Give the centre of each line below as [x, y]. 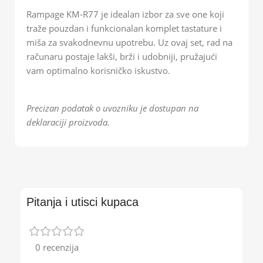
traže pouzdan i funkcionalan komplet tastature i [124, 28]
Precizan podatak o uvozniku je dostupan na [112, 108]
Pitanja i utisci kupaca [82, 202]
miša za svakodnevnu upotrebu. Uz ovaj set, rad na [129, 42]
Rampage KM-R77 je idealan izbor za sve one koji [125, 14]
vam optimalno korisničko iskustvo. [98, 70]
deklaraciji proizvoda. [68, 122]
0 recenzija [57, 247]
